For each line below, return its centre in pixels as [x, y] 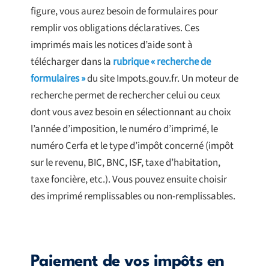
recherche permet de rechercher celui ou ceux [125, 96]
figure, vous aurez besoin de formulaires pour [124, 12]
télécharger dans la [72, 62]
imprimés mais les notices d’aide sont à [112, 45]
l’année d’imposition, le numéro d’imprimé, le [124, 129]
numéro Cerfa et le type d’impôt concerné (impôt [132, 146]
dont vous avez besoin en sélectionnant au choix [131, 113]
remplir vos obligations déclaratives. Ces [115, 29]
